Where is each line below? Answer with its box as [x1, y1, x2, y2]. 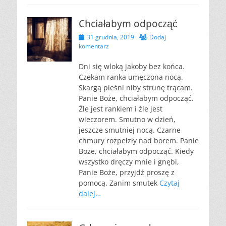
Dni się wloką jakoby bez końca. [79, 62, 185, 71]
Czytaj [159, 178, 180, 188]
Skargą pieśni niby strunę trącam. [79, 83, 193, 92]
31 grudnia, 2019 [87, 33, 134, 41]
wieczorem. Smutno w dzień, [79, 115, 176, 124]
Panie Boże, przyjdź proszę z [79, 167, 175, 177]
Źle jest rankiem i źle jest [79, 104, 162, 114]
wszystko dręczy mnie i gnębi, [79, 157, 179, 166]
